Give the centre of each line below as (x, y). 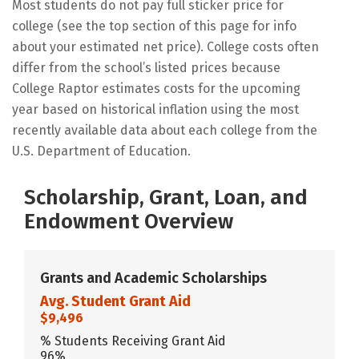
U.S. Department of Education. (101, 151)
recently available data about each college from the (165, 130)
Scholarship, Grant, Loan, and (166, 197)
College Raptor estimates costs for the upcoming (156, 88)
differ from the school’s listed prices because (146, 67)
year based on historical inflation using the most (155, 109)
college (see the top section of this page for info (154, 26)
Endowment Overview (129, 221)
